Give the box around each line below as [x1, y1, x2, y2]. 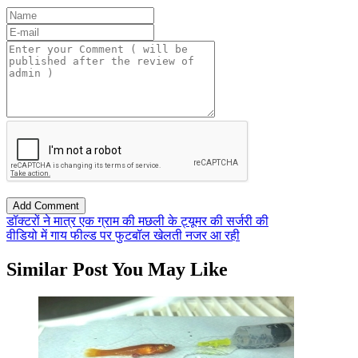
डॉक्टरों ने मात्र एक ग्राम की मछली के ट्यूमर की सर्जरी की [6, 213, 268, 228]
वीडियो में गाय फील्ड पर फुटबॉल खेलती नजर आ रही [6, 228, 240, 242]
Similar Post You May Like [6, 258, 228, 280]
